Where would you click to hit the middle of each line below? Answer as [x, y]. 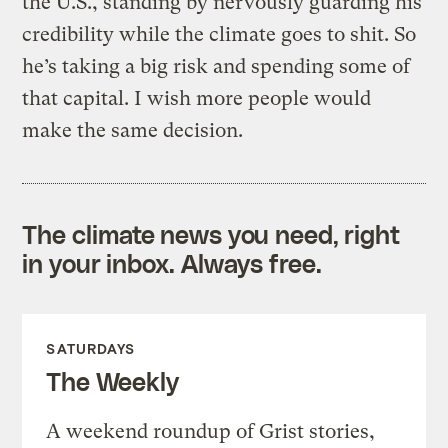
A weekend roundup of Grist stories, [211, 431]
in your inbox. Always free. [172, 262]
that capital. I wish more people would [197, 98]
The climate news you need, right [211, 233]
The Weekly [112, 380]
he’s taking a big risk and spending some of [216, 66]
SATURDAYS [91, 348]
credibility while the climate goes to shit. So [219, 34]
